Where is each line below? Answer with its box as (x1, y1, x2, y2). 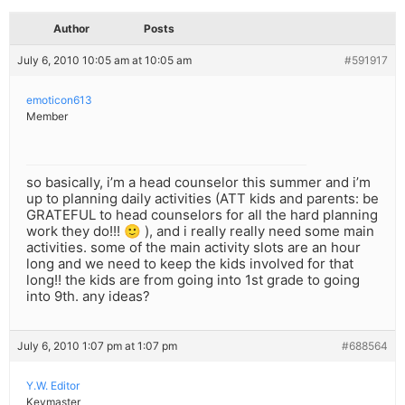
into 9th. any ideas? (26, 287, 150, 306)
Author (53, 22, 89, 36)
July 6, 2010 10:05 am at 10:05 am (17, 53, 192, 68)
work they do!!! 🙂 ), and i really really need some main (26, 222, 374, 240)
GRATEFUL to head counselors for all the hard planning (26, 206, 378, 224)
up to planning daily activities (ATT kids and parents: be (26, 190, 379, 208)
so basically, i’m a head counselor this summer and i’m (26, 174, 371, 192)
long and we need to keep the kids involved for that (26, 255, 353, 273)
